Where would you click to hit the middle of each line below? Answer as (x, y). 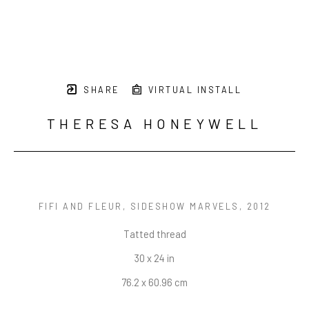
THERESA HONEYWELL (154, 123)
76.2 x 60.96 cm (154, 282)
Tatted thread (154, 233)
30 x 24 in (154, 258)
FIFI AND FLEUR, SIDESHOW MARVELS (139, 206)
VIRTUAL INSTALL (193, 90)
